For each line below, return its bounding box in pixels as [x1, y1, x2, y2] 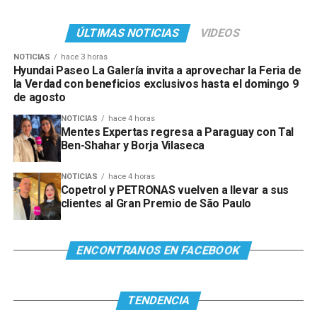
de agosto [13, 91, 66, 105]
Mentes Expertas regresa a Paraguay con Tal [60, 125, 294, 139]
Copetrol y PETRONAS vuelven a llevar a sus [60, 183, 289, 197]
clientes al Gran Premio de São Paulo [60, 197, 252, 211]
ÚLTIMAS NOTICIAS [75, 26, 182, 40]
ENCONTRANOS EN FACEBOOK [75, 243, 242, 258]
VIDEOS [199, 26, 243, 40]
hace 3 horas [60, 52, 108, 62]
